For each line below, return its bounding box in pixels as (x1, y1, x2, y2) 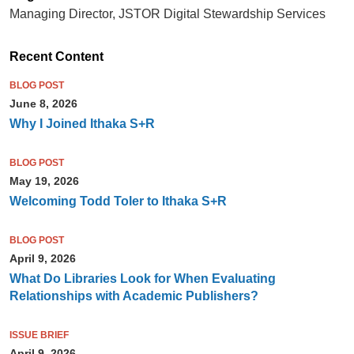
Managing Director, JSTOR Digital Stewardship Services (9, 7, 326, 21)
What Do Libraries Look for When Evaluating (9, 272, 276, 286)
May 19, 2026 (9, 175, 79, 188)
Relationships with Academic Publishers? (9, 289, 258, 303)
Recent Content (9, 50, 104, 64)
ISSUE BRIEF (9, 330, 69, 341)
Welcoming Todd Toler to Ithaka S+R (9, 194, 227, 209)
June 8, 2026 (9, 97, 77, 111)
